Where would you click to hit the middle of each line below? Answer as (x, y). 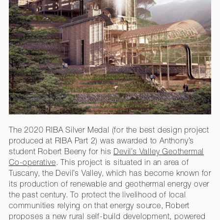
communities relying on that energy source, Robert (99, 206)
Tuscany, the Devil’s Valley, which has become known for (110, 173)
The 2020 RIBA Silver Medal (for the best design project (109, 130)
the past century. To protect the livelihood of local (97, 195)
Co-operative (32, 162)
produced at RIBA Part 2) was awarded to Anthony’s (101, 141)
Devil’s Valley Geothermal (159, 151)
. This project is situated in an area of (122, 162)
